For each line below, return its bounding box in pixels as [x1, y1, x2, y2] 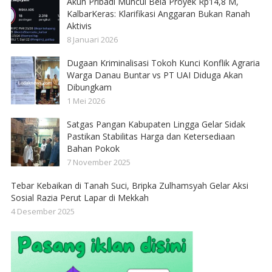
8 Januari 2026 [66, 33, 118, 45]
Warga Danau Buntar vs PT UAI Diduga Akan [66, 69, 243, 81]
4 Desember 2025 [10, 205, 75, 217]
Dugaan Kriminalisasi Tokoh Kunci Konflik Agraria [66, 56, 260, 69]
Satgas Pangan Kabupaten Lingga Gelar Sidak [66, 118, 245, 130]
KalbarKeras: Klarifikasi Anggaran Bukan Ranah [66, 7, 250, 19]
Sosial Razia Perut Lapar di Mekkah [10, 191, 149, 203]
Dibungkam [66, 81, 112, 93]
